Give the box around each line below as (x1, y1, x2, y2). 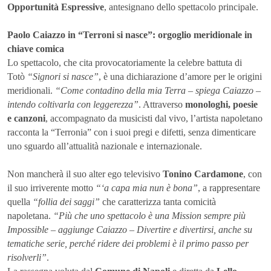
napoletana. (7, 211, 53, 221)
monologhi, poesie (185, 99, 258, 110)
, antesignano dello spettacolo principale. (104, 2, 258, 13)
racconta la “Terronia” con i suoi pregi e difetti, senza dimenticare (7, 127, 256, 138)
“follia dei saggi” (33, 197, 100, 207)
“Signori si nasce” (27, 71, 99, 82)
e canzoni (7, 113, 45, 124)
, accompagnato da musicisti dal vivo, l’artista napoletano (45, 113, 263, 124)
